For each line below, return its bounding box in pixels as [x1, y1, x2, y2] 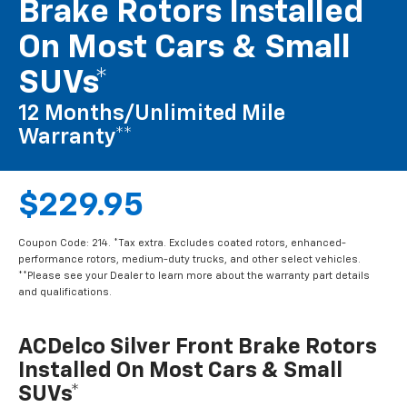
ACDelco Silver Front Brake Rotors [18, 336, 377, 359]
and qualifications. [18, 287, 112, 298]
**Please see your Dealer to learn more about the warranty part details [18, 271, 370, 282]
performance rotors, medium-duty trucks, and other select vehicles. [18, 254, 361, 265]
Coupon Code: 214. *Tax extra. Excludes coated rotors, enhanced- [18, 238, 346, 249]
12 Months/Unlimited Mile [18, 103, 285, 125]
